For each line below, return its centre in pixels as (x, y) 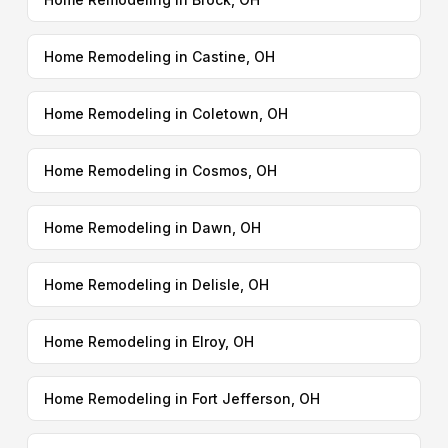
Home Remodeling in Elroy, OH (148, 341)
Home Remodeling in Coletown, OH (165, 113)
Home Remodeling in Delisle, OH (156, 284)
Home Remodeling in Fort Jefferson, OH (181, 398)
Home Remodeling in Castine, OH (159, 56)
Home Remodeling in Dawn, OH (152, 227)
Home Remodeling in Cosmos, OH (160, 170)
